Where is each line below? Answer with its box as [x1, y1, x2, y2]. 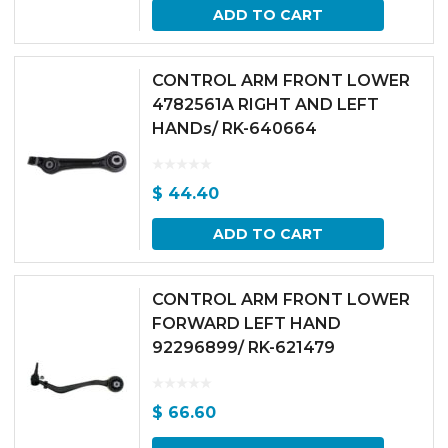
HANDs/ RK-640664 [152, 119, 317, 138]
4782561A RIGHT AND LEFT [152, 95, 379, 114]
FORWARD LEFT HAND [152, 314, 341, 333]
